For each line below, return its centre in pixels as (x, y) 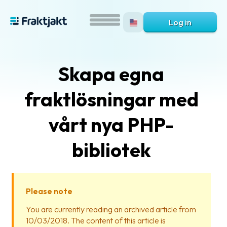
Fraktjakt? (40, 177)
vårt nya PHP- (111, 125)
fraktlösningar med (111, 99)
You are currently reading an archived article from (111, 209)
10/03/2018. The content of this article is (96, 220)
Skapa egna (111, 74)
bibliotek (111, 150)
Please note (49, 191)
